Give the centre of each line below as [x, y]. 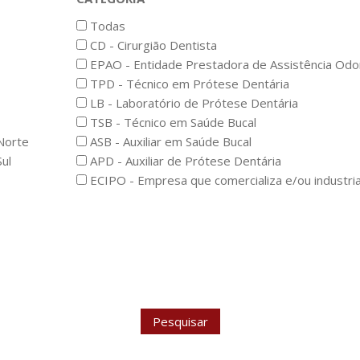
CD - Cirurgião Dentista [152, 45]
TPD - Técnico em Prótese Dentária [188, 84]
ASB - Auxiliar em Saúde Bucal [169, 142]
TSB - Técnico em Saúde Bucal [172, 123]
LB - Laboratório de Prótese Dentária [192, 103]
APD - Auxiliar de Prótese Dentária [184, 161]
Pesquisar [180, 321]
